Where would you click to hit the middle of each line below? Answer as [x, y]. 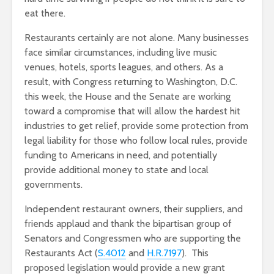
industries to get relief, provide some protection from [136, 126]
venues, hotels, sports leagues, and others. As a [124, 67]
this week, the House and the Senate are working [128, 97]
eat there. [45, 13]
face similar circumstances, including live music [120, 53]
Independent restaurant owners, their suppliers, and [134, 209]
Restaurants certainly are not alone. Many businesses [137, 38]
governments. [54, 185]
